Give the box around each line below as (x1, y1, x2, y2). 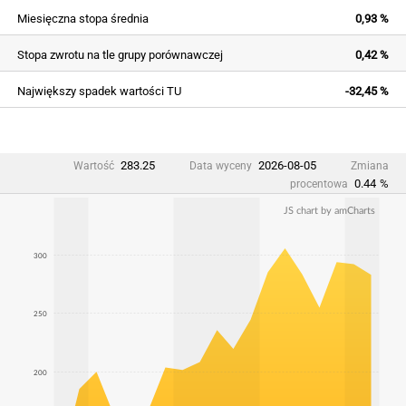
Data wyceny (189, 159, 252, 172)
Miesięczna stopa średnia (17, 11, 149, 25)
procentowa (290, 177, 348, 190)
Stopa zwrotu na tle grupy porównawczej (17, 47, 223, 62)
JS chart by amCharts (284, 205, 375, 216)
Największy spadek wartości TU (17, 83, 181, 98)
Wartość (73, 159, 114, 172)
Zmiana (351, 159, 389, 172)
